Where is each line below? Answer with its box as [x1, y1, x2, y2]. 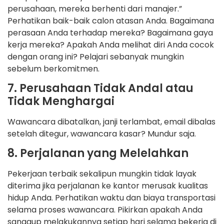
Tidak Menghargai [7, 93, 114, 109]
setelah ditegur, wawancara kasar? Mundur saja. [7, 128, 196, 140]
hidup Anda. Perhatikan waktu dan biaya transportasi [7, 192, 215, 204]
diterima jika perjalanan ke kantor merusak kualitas [7, 180, 208, 192]
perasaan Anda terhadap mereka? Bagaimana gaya [7, 26, 213, 38]
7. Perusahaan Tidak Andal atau [7, 80, 193, 96]
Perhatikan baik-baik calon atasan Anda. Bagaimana [7, 14, 214, 26]
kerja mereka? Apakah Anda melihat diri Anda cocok [7, 38, 214, 50]
